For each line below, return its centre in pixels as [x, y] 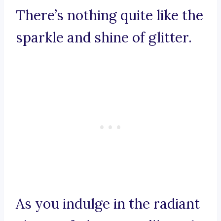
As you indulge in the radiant [108, 204]
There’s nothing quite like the [110, 16]
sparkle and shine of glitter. [104, 38]
